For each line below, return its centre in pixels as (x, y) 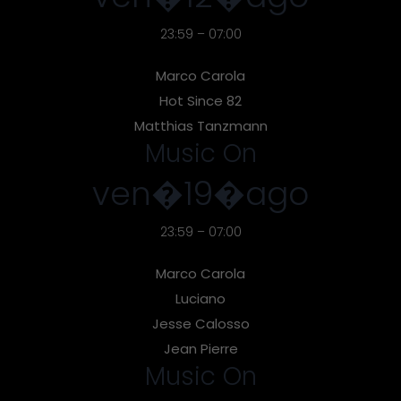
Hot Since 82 (200, 100)
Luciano (200, 298)
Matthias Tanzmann (200, 125)
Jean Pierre (200, 348)
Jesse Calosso (200, 323)
